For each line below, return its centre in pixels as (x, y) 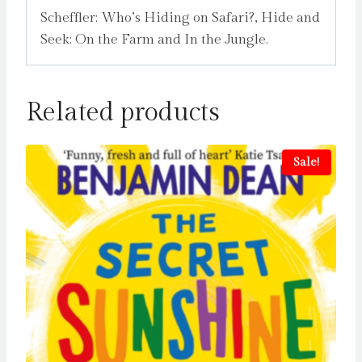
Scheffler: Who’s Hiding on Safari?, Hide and (180, 18)
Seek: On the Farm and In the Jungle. (154, 40)
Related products (123, 113)
